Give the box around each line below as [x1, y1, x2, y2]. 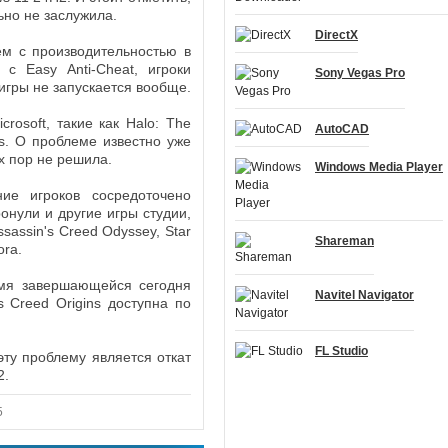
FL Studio [315, 344, 368, 358]
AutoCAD [315, 122, 369, 136]
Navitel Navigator [315, 288, 414, 302]
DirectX [315, 28, 358, 42]
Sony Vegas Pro [315, 66, 405, 80]
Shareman [315, 234, 374, 248]
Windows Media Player [315, 160, 443, 174]
